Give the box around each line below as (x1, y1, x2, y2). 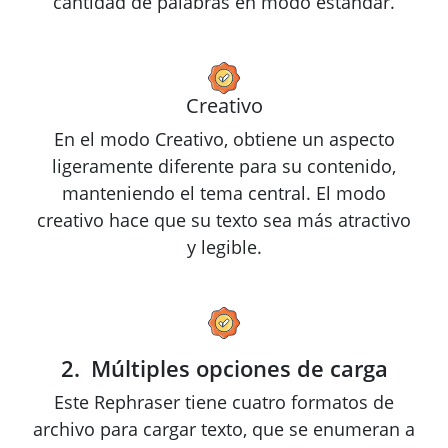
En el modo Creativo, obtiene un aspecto (53, 127, 395, 152)
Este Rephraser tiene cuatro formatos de (54, 390, 394, 415)
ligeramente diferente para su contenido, (52, 154, 396, 179)
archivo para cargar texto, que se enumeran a (33, 417, 415, 442)
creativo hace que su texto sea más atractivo (37, 208, 411, 233)
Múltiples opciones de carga (90, 353, 388, 384)
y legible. (186, 235, 262, 260)
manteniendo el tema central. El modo (62, 181, 386, 206)
